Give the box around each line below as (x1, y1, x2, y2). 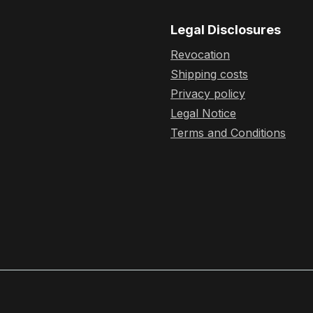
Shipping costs (170, 67, 248, 81)
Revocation (170, 48, 230, 61)
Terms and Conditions (170, 126, 286, 140)
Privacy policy (170, 87, 245, 101)
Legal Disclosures (170, 22, 281, 37)
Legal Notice (170, 106, 236, 120)
